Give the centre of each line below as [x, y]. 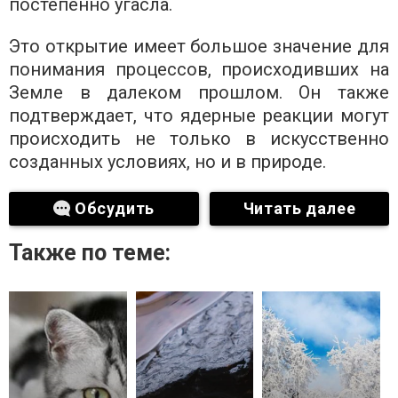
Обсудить [115, 209]
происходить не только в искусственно [199, 139]
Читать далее [299, 209]
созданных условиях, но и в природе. [167, 162]
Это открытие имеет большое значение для [199, 47]
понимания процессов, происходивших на [199, 70]
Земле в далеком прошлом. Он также [199, 93]
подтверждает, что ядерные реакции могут [199, 116]
